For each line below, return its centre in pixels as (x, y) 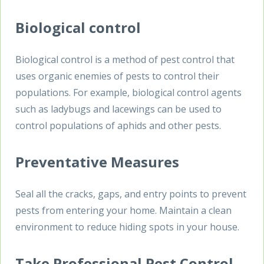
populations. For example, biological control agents (128, 92)
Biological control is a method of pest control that (125, 59)
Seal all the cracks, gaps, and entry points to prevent (131, 194)
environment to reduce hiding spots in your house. (127, 227)
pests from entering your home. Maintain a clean (123, 210)
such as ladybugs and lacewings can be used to (118, 109)
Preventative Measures (97, 161)
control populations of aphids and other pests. (118, 125)
